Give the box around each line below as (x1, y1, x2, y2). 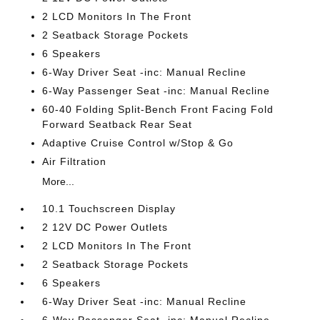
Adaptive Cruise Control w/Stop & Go (42, 136, 234, 149)
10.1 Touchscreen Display (42, 202, 176, 214)
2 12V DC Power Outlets (42, 221, 169, 233)
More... (42, 175, 75, 187)
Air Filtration (42, 155, 107, 167)
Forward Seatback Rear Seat (42, 118, 193, 130)
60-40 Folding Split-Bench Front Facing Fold (42, 103, 274, 115)
